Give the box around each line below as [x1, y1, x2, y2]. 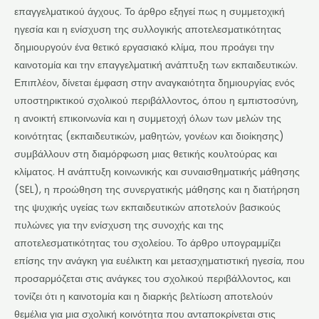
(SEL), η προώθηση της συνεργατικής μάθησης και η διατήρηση [14, 182, 300, 197]
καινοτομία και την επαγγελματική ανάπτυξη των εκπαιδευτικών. [14, 58, 298, 72]
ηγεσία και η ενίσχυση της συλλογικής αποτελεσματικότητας [14, 22, 281, 36]
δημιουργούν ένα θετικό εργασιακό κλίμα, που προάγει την [14, 40, 274, 54]
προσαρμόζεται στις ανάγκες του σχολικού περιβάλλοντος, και [14, 271, 291, 286]
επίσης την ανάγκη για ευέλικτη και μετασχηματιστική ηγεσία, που [14, 253, 305, 268]
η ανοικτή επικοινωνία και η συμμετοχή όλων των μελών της [14, 111, 281, 125]
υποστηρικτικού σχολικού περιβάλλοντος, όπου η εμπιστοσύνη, [14, 93, 298, 108]
